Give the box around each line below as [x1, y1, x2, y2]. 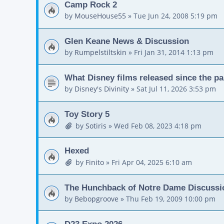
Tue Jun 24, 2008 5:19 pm [133, 11, 217, 21]
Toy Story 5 [64, 109, 109, 119]
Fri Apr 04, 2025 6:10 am [111, 157, 192, 167]
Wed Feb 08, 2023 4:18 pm [113, 120, 201, 130]
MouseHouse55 [74, 11, 126, 21]
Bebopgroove [74, 194, 118, 204]
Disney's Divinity [74, 84, 129, 94]
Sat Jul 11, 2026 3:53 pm [136, 84, 216, 94]
